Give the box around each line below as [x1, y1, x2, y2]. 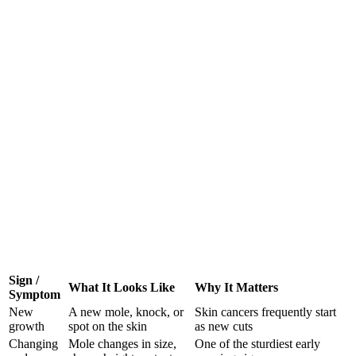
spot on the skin [68, 319, 147, 334]
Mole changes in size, [68, 337, 176, 351]
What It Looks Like [68, 281, 175, 295]
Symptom [9, 288, 60, 302]
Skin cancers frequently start [195, 305, 336, 319]
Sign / [9, 273, 39, 288]
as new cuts [195, 319, 253, 334]
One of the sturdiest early [195, 337, 320, 351]
